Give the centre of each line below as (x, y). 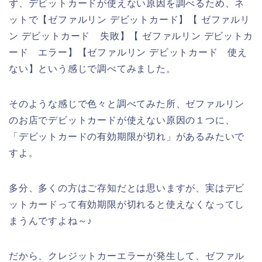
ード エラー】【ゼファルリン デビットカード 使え (128, 53)
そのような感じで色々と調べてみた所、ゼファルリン (127, 104)
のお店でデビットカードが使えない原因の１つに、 (122, 120)
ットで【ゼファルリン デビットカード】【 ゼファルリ (130, 20)
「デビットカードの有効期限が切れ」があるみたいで (127, 137)
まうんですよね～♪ (51, 221)
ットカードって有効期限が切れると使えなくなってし (127, 205)
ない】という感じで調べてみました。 (92, 69)
